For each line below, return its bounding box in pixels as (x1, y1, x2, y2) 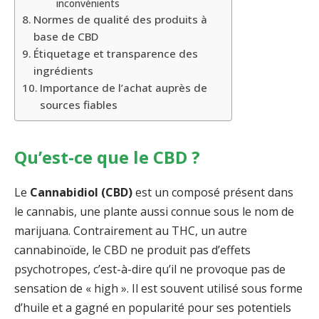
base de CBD (33, 29, 99, 44)
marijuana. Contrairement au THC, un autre (14, 222, 247, 239)
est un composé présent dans (132, 184, 293, 200)
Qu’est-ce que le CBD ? (14, 145, 200, 169)
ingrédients (33, 63, 94, 78)
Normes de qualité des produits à (33, 12, 208, 27)
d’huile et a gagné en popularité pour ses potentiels (14, 299, 291, 315)
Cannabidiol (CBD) (30, 184, 132, 200)
